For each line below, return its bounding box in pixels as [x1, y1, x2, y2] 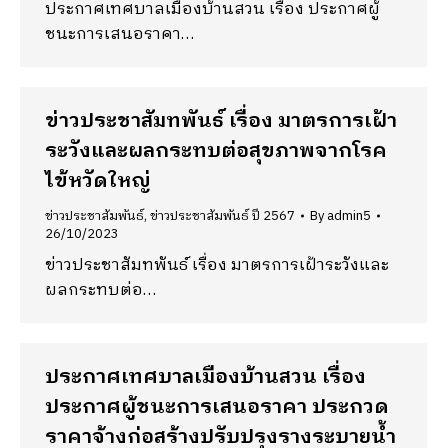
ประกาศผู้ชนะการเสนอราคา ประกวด [45, 391, 389, 424]
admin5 [327, 205, 371, 227]
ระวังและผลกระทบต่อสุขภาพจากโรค [45, 135, 387, 168]
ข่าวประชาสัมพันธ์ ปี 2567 [150, 205, 295, 227]
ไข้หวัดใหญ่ [45, 165, 151, 198]
